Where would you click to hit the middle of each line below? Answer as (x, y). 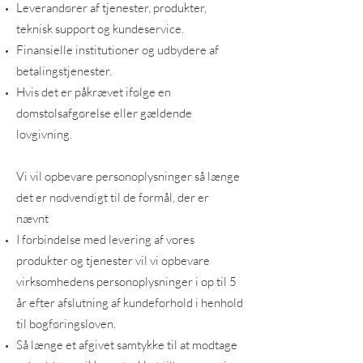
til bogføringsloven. (66, 324)
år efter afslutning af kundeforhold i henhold (130, 303)
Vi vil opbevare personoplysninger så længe (128, 176)
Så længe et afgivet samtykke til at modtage (127, 345)
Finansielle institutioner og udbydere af (117, 50)
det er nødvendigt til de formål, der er (113, 197)
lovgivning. (44, 134)
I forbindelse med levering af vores (105, 239)
